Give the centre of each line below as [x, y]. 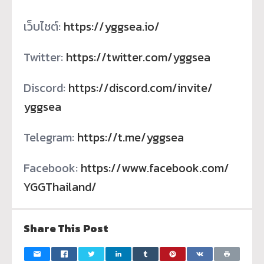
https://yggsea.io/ [112, 26]
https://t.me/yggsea [131, 137]
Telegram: [50, 137]
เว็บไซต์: [44, 26]
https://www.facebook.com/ [155, 168]
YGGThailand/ [60, 187]
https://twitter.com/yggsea [138, 57]
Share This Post [66, 228]
